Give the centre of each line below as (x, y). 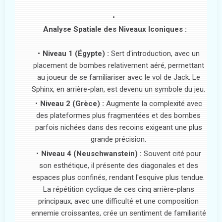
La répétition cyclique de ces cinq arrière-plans (118, 189)
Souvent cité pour (171, 153)
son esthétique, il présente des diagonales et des (118, 165)
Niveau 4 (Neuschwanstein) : (91, 153)
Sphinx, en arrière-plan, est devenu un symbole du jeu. (118, 89)
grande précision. (118, 139)
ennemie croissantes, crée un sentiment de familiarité (118, 213)
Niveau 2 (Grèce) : (72, 103)
